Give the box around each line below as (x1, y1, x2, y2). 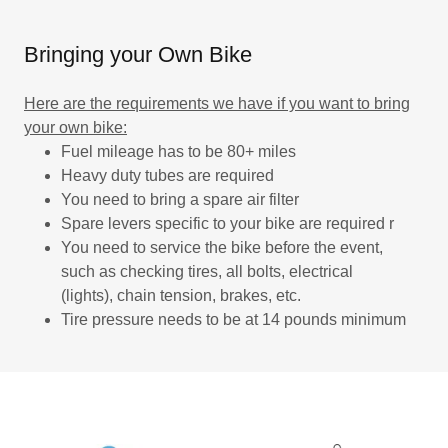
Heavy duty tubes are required (60, 167, 274, 184)
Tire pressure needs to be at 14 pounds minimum (60, 311, 406, 328)
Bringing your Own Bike (24, 42, 252, 67)
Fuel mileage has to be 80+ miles (60, 143, 296, 160)
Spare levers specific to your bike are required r (60, 215, 398, 232)
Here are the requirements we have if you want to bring (24, 95, 410, 112)
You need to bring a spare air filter (60, 191, 299, 208)
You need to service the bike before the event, (60, 239, 383, 256)
